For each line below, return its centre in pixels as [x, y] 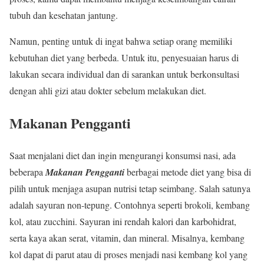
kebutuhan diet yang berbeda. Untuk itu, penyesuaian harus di [124, 57]
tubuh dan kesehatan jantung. [64, 15]
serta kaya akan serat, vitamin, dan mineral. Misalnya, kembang [127, 237]
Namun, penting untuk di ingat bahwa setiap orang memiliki [121, 41]
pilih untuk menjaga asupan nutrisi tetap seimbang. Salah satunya [130, 188]
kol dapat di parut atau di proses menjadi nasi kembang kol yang [128, 254]
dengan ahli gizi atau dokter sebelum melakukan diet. [108, 90]
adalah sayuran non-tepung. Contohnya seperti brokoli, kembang [130, 204]
